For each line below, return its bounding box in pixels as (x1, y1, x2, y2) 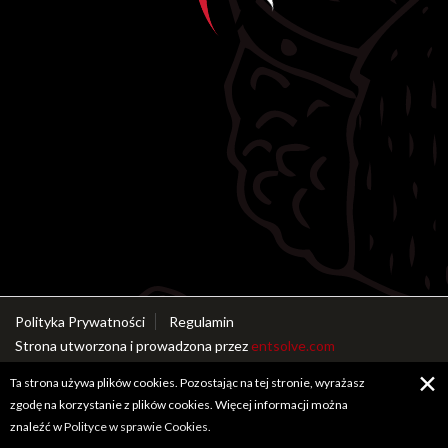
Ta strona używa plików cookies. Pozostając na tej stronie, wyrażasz (10, 375, 365, 390)
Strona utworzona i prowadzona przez (15, 337, 251, 354)
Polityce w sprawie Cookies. (64, 419, 211, 434)
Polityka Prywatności (15, 313, 145, 330)
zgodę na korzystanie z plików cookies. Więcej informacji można (10, 397, 348, 412)
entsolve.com (251, 337, 335, 354)
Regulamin (169, 313, 234, 330)
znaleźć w (10, 419, 64, 434)
